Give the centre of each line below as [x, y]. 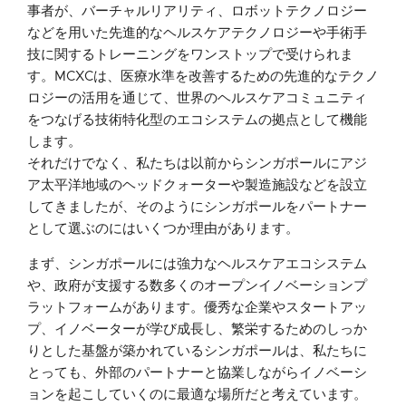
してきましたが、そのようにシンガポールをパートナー [197, 207]
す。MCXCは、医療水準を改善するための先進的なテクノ [203, 76]
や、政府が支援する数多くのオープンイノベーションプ [197, 285]
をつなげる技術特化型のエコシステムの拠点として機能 [197, 120]
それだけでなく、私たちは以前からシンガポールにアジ [197, 163]
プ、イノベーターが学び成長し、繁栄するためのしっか [197, 329]
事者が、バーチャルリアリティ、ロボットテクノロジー [197, 11]
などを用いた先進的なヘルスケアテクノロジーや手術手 [197, 33]
